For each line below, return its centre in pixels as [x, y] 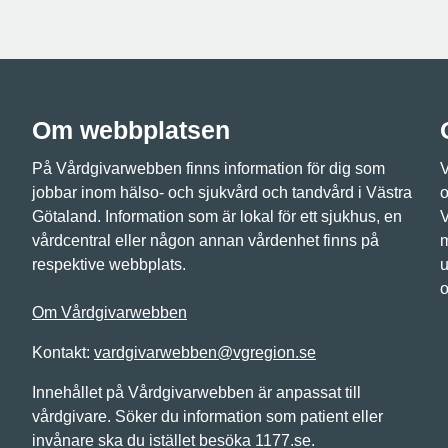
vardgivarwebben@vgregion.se [205, 352]
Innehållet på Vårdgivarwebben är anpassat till [196, 392]
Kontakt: [63, 352]
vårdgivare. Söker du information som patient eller [207, 416]
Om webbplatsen [131, 130]
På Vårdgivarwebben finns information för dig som [208, 168]
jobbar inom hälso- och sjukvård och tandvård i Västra [222, 192]
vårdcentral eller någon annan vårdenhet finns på [205, 240]
